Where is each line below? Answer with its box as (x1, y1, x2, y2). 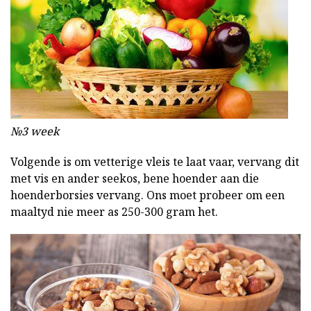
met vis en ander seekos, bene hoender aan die (10, 171, 259, 187)
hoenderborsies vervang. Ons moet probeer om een (10, 187, 285, 203)
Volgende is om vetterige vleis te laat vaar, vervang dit (10, 154, 299, 170)
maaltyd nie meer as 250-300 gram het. (10, 204, 218, 220)
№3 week (10, 124, 59, 140)
